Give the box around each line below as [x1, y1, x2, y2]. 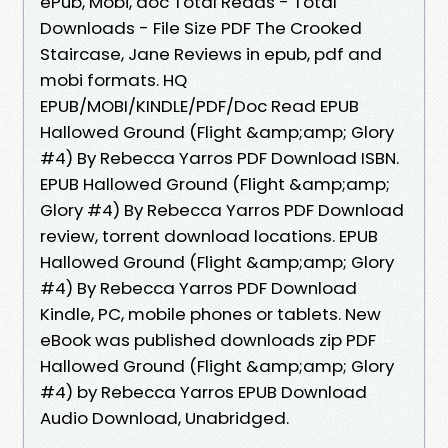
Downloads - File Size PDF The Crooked [40, 15, 362, 40]
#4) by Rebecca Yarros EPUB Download [40, 379, 367, 404]
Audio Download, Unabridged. [40, 405, 289, 430]
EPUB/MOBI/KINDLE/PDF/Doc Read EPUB [40, 93, 359, 118]
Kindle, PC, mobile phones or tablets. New [40, 301, 381, 326]
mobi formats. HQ [40, 67, 187, 92]
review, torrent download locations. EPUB [40, 223, 378, 248]
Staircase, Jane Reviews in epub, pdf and [40, 41, 382, 66]
